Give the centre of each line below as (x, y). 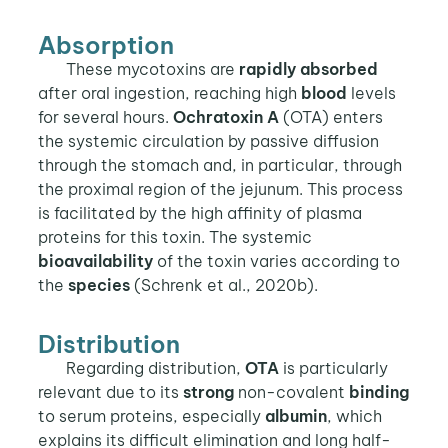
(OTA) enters (330, 117)
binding (378, 391)
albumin (295, 415)
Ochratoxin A (225, 117)
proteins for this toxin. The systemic (174, 237)
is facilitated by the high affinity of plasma (199, 213)
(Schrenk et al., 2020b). (223, 285)
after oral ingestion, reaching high (169, 93)
